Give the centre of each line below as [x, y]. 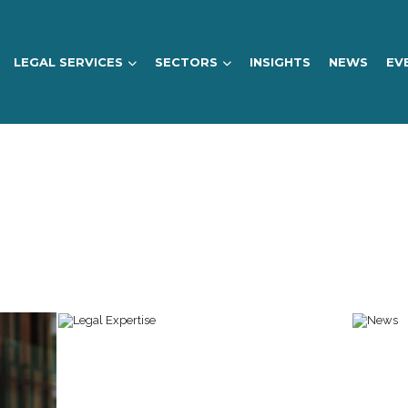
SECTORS [186, 62]
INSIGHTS [280, 62]
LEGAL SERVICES [68, 62]
